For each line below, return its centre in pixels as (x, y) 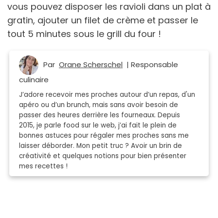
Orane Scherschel (91, 64)
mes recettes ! (43, 166)
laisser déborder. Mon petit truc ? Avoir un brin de (100, 145)
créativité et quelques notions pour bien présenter (103, 156)
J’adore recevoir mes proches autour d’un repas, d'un (107, 94)
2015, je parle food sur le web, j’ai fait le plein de (98, 125)
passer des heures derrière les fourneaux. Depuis (100, 115)
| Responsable (150, 64)
